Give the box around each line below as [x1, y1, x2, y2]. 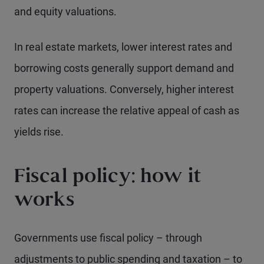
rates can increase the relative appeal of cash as [14, 104, 239, 117]
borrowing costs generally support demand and [14, 62, 234, 75]
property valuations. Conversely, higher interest [14, 83, 234, 96]
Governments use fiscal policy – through [14, 232, 202, 245]
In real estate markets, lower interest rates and [14, 41, 232, 54]
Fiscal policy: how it [14, 169, 202, 187]
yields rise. [14, 126, 64, 138]
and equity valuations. [14, 5, 117, 18]
